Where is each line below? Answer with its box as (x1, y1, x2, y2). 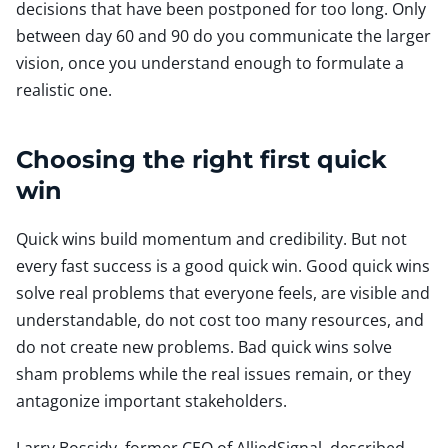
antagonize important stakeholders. (16, 389, 287, 412)
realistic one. (16, 78, 112, 101)
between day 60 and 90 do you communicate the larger (16, 24, 431, 47)
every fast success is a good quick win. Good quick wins (16, 254, 430, 277)
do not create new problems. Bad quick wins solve (16, 335, 392, 358)
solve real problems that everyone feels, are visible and (16, 281, 430, 304)
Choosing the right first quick (16, 143, 387, 174)
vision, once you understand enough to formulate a (16, 51, 404, 74)
